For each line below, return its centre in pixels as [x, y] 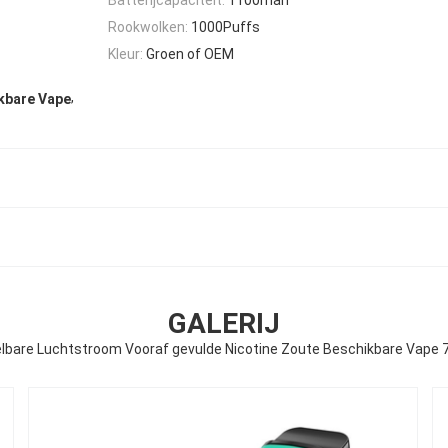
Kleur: [125, 54]
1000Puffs [225, 26]
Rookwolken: [148, 26]
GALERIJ [224, 324]
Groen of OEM [190, 54]
